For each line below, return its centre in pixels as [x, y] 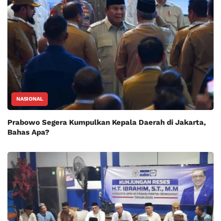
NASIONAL [30, 99]
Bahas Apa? [28, 132]
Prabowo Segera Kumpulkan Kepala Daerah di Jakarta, [107, 123]
